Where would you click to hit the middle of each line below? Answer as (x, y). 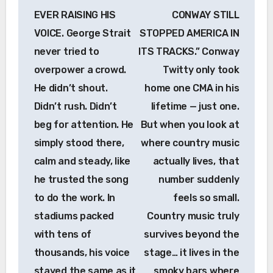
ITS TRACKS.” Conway (189, 52)
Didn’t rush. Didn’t (75, 107)
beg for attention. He (84, 125)
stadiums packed (74, 216)
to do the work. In (74, 198)
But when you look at (190, 125)
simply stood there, (79, 143)
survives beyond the (192, 235)
